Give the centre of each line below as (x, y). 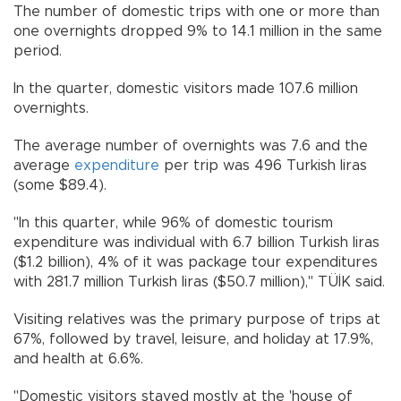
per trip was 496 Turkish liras (263, 165)
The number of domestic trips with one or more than (196, 11)
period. (38, 51)
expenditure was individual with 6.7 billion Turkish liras (196, 242)
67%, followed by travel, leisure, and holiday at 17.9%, (193, 339)
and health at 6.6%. (78, 358)
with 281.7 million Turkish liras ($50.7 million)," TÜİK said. (199, 282)
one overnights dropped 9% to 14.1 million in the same (198, 31)
